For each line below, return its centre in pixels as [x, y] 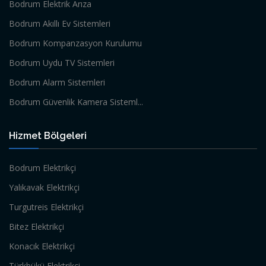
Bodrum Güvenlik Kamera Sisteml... [76, 102]
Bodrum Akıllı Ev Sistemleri [60, 23]
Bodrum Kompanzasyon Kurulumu [75, 43]
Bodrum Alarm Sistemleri [57, 82]
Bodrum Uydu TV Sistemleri [62, 63]
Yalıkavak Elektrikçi [44, 187]
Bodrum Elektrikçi [42, 168]
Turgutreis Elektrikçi [46, 207]
